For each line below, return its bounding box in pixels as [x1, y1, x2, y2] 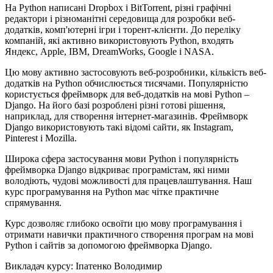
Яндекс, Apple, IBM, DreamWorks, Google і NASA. [5, 46, 214, 57]
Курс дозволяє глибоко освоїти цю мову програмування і [5, 218, 242, 229]
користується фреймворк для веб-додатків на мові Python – [5, 89, 249, 100]
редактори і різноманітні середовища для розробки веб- [5, 13, 235, 24]
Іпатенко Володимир [76, 261, 162, 272]
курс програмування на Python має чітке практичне [5, 186, 219, 197]
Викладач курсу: [5, 261, 76, 272]
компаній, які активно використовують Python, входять [5, 35, 233, 46]
